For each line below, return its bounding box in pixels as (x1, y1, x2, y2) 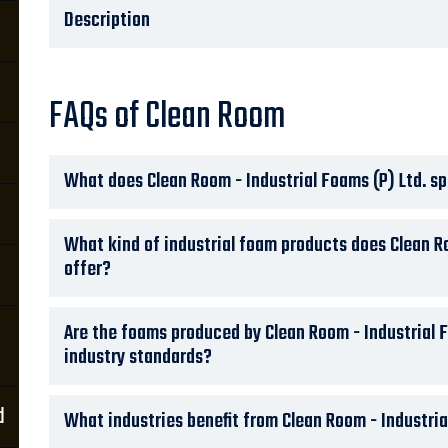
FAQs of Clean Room (49, 89, 285, 146)
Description (64, 5, 150, 36)
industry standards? (64, 342, 212, 373)
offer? (64, 254, 111, 285)
